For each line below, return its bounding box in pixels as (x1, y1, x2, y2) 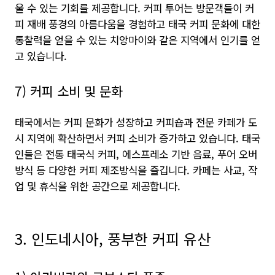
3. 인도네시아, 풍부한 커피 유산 (15, 228, 211, 249)
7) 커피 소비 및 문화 (15, 82, 123, 100)
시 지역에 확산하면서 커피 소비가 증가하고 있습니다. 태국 (15, 131, 260, 145)
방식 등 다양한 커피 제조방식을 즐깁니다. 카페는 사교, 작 (15, 163, 257, 177)
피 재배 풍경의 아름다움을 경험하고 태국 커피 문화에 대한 (15, 17, 260, 31)
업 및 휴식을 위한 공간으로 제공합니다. (15, 179, 180, 193)
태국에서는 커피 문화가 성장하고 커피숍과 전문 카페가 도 (15, 115, 257, 130)
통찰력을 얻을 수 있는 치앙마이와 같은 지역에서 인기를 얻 (15, 33, 260, 47)
